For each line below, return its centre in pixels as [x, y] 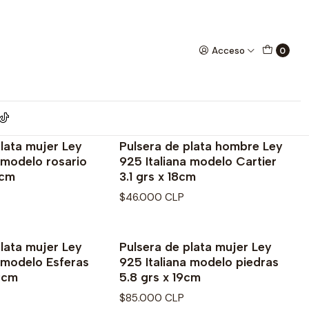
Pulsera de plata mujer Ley [196, 247]
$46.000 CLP [152, 198]
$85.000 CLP [152, 298]
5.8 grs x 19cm [160, 277]
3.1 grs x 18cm [158, 176]
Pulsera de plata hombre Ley [201, 146]
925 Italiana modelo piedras [199, 262]
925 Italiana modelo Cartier [198, 161]
